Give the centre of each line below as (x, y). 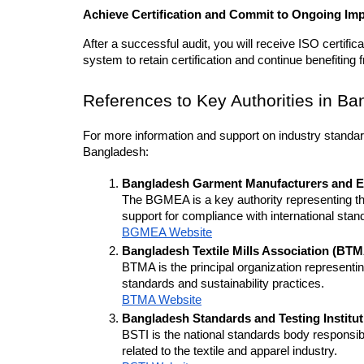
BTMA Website (162, 300)
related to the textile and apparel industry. (230, 351)
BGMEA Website (167, 233)
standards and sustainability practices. (223, 284)
